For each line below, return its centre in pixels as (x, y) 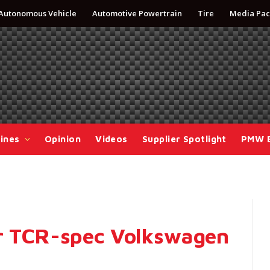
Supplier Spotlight (184, 139)
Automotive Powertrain (137, 13)
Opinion (63, 139)
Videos (111, 139)
